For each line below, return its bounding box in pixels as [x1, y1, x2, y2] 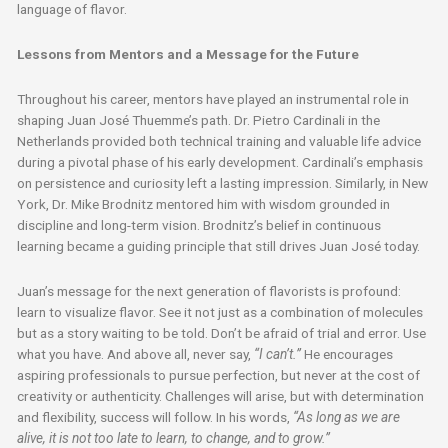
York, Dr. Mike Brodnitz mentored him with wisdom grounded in [17, 195, 391, 212]
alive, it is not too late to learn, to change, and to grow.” [17, 429, 331, 446]
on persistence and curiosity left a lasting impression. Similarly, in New [17, 174, 429, 191]
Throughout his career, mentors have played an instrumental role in [17, 90, 410, 107]
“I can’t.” [251, 345, 305, 362]
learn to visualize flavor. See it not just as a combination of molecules [17, 303, 424, 320]
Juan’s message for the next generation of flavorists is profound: [17, 282, 402, 299]
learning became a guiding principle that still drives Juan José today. [17, 237, 421, 254]
